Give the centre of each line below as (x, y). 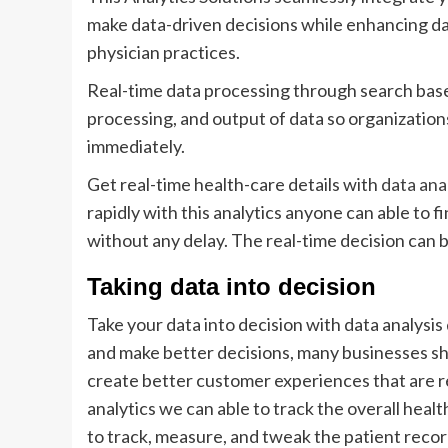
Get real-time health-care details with (234, 184)
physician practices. (163, 52)
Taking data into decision (231, 286)
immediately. (136, 146)
